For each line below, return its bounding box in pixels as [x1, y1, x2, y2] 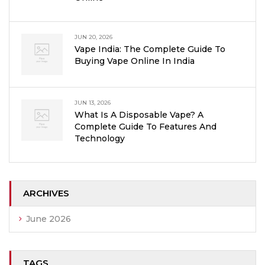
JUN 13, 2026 [75, 99, 111, 106]
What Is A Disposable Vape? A [75, 109, 203, 120]
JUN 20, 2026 [75, 33, 112, 41]
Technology [75, 133, 125, 144]
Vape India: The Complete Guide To [75, 44, 225, 54]
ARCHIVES [23, 188, 69, 199]
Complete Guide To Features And [75, 121, 216, 132]
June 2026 [26, 214, 71, 224]
